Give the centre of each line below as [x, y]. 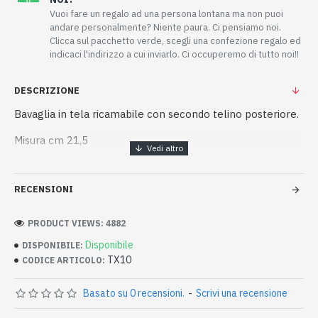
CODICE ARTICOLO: [64, 260]
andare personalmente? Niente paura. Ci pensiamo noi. [165, 27]
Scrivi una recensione [242, 293]
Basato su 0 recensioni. [134, 293]
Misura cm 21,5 [51, 140]
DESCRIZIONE [47, 91]
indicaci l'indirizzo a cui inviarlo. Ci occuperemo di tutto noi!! [174, 54]
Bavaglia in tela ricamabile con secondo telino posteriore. [157, 114]
